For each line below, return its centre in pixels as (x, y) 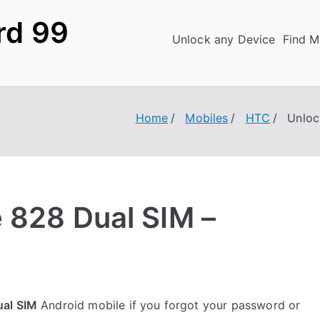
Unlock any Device (224, 39)
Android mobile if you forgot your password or (169, 305)
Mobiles (207, 118)
